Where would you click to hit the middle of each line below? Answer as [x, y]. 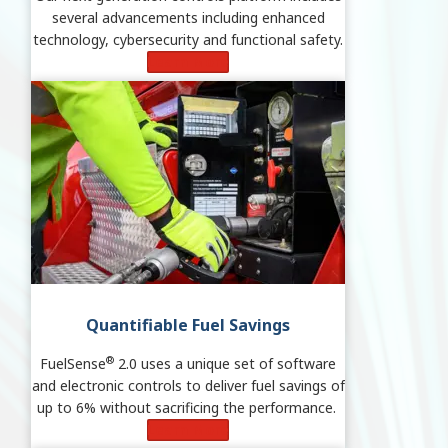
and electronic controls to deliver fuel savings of [188, 385]
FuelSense [73, 363]
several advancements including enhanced [188, 17]
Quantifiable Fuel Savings [188, 324]
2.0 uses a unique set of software [225, 363]
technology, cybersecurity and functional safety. [188, 39]
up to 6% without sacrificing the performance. [188, 407]
